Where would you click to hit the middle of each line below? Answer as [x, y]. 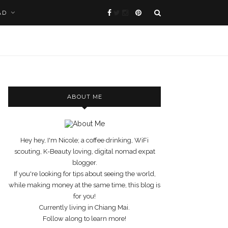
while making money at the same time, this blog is [84, 185]
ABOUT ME [84, 97]
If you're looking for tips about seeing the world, [84, 174]
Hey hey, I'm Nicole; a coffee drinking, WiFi [84, 140]
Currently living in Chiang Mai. [84, 208]
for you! [84, 196]
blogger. [84, 163]
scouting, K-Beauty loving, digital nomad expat [84, 152]
